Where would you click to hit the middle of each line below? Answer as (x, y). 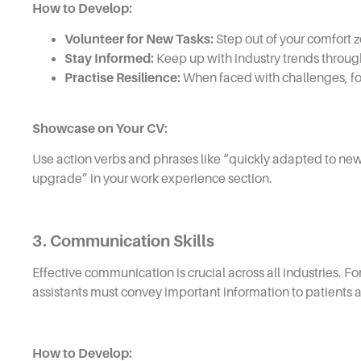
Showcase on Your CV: (100, 129)
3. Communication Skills (123, 241)
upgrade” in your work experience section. (152, 178)
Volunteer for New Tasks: (139, 40)
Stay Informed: (109, 59)
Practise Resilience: (122, 79)
